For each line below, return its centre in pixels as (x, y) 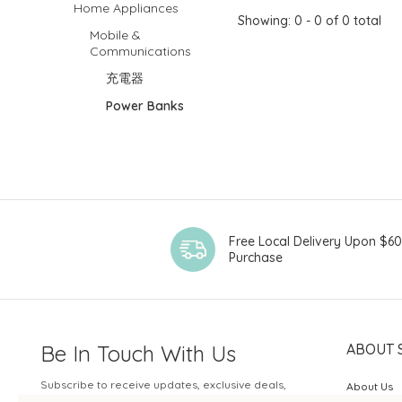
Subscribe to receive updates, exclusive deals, (163, 385)
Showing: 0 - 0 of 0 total (309, 21)
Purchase (256, 258)
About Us (370, 386)
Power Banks (145, 106)
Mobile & (115, 35)
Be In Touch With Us (138, 354)
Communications (140, 51)
